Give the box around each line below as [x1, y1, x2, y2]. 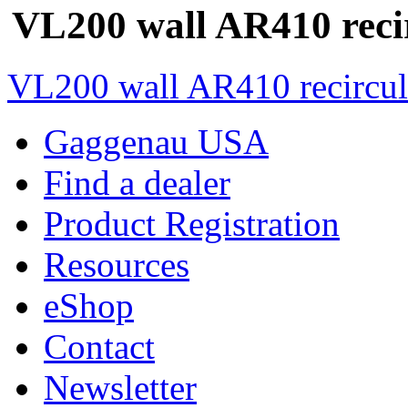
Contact [44, 327, 155, 367]
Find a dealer [44, 163, 230, 203]
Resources [44, 245, 189, 285]
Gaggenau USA [44, 122, 269, 162]
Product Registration [44, 204, 340, 244]
